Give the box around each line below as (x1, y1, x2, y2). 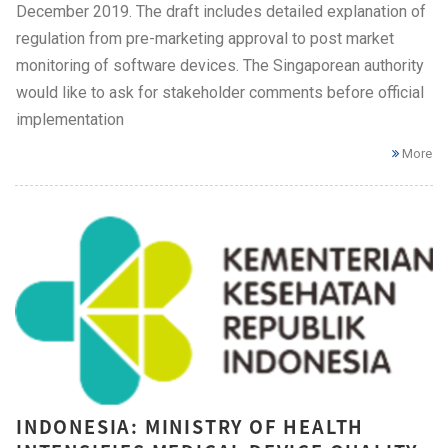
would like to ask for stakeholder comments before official (16, 82, 424, 102)
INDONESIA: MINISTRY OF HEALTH (16, 412, 365, 440)
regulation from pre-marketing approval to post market (16, 28, 394, 48)
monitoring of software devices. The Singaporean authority (16, 55, 424, 75)
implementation (16, 109, 124, 129)
